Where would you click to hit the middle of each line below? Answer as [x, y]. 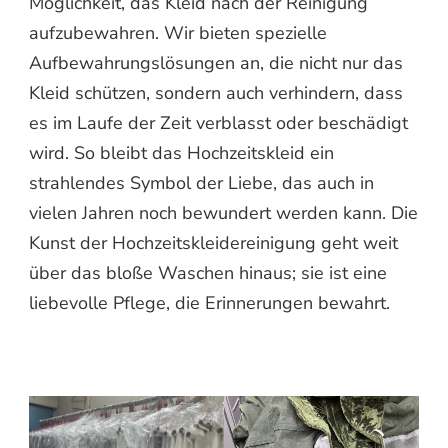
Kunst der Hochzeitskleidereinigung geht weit [213, 243]
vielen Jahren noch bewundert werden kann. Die [223, 213]
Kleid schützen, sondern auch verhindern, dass [216, 93]
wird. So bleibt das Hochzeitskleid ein [181, 153]
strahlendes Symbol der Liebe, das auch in [201, 183]
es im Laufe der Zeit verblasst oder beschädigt [218, 123]
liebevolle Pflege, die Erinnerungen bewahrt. [209, 303]
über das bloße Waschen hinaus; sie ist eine [208, 273]
